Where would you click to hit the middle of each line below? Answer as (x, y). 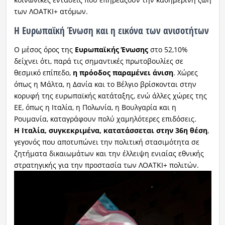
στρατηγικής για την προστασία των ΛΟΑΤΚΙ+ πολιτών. (106, 165)
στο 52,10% (168, 49)
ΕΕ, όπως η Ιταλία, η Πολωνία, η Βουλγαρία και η (95, 107)
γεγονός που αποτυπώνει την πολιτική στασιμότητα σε (106, 142)
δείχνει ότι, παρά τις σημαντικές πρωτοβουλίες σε (98, 61)
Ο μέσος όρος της (43, 49)
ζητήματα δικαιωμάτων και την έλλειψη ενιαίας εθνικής (109, 153)
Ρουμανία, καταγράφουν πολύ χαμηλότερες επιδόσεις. (105, 119)
